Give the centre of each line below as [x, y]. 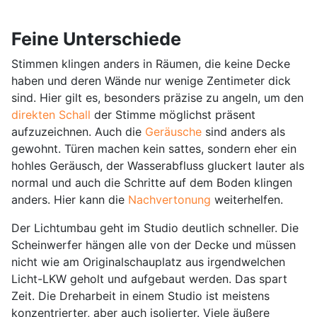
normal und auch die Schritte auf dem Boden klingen [152, 182]
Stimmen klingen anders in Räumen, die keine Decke [151, 63]
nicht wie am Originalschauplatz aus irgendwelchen [148, 261]
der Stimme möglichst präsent [173, 114]
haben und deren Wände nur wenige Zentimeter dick [151, 80]
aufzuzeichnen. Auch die [78, 131]
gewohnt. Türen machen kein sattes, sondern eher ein [154, 148]
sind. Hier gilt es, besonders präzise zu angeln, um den [157, 97]
